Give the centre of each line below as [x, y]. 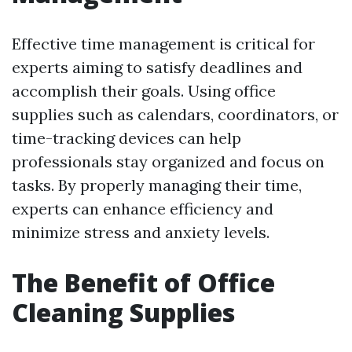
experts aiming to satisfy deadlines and [157, 68]
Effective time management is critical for [163, 44]
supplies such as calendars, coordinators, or [175, 115]
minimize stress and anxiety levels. [141, 233]
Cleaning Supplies [123, 313]
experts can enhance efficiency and [143, 209]
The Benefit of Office [143, 283]
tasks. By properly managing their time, [157, 185]
